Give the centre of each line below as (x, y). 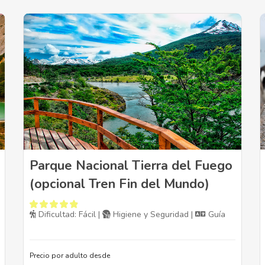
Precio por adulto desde (70, 256)
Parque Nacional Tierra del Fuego (131, 166)
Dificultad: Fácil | (69, 215)
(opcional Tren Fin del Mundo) (119, 184)
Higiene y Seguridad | (153, 215)
